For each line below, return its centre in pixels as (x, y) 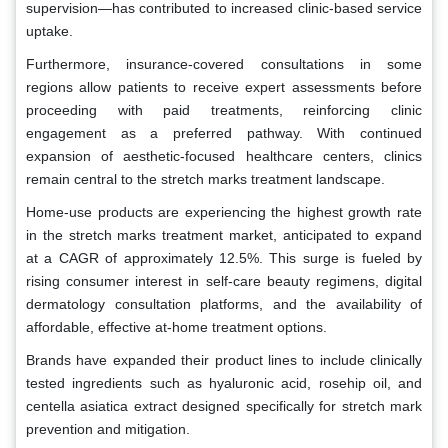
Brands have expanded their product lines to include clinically (224, 359)
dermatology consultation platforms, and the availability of (224, 303)
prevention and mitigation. (108, 428)
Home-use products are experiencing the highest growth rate (224, 211)
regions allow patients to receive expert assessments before (224, 86)
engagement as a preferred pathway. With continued (224, 132)
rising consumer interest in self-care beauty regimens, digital (224, 280)
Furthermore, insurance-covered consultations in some (224, 63)
